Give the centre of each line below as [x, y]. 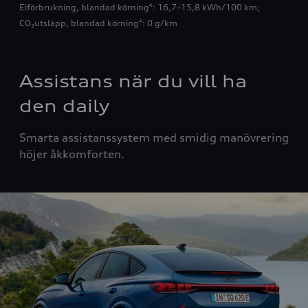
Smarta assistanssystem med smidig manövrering [154, 137]
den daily [64, 106]
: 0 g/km [160, 23]
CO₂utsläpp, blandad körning [79, 23]
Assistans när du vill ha [133, 81]
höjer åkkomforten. [72, 154]
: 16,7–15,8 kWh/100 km [205, 8]
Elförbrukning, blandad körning [84, 8]
